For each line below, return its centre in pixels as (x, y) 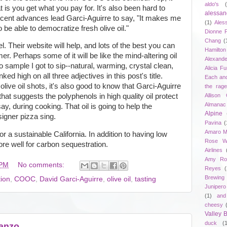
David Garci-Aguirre (71, 179)
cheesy (214, 204)
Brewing (215, 177)
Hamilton (215, 49)
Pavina (213, 122)
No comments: (42, 165)
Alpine (214, 113)
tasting (145, 179)
